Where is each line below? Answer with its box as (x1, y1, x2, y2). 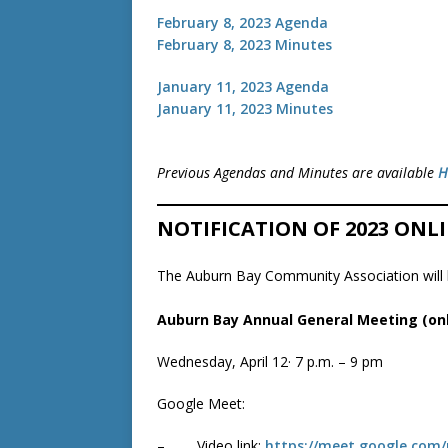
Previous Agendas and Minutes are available (157, 163, 438, 182)
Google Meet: (157, 394, 245, 413)
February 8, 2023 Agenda (157, 13, 328, 32)
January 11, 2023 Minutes (157, 99, 333, 118)
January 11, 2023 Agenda (157, 77, 329, 96)
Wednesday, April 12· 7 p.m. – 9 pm (157, 352, 383, 371)
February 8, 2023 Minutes (157, 35, 332, 54)
